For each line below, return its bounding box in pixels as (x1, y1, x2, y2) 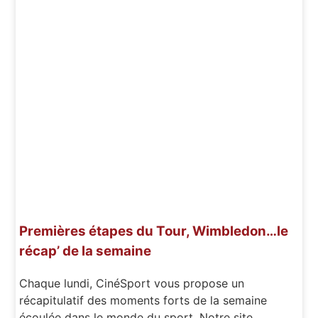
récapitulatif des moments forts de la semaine (19, 293, 268, 307)
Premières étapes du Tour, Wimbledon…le (19, 223, 289, 240)
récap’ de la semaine (19, 243, 152, 260)
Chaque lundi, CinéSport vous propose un (19, 276, 245, 290)
